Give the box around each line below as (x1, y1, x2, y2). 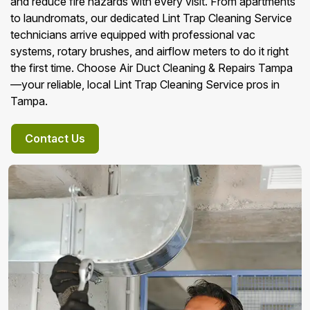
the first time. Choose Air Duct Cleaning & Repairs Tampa (10, 61, 293, 75)
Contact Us (25, 131, 85, 145)
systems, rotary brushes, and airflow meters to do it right (10, 44, 289, 58)
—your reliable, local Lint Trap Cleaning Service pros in (10, 77, 280, 91)
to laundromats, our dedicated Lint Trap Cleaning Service (10, 11, 292, 25)
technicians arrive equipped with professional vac (10, 28, 255, 42)
